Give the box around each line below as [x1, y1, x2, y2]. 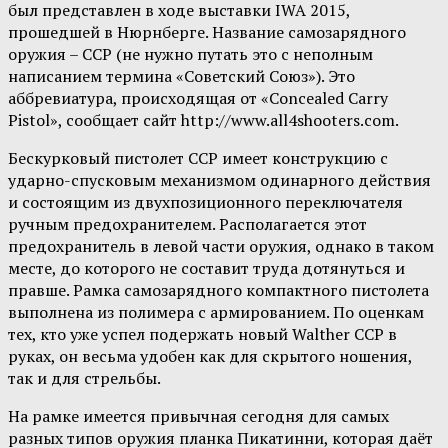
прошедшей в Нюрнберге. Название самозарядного [8, 21, 406, 44]
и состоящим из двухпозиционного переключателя [8, 191, 403, 214]
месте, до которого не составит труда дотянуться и [8, 257, 405, 280]
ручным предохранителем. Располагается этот [8, 213, 367, 236]
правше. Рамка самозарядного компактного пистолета [8, 279, 429, 302]
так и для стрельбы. [8, 367, 161, 390]
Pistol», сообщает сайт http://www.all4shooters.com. [8, 109, 399, 132]
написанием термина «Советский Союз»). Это [8, 65, 355, 88]
